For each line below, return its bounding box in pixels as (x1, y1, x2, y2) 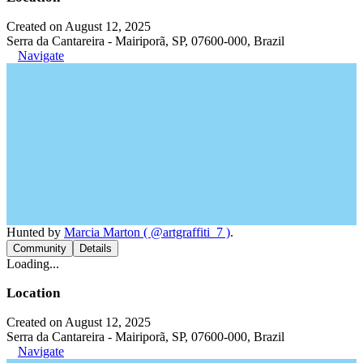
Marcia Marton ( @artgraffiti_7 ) (64, 224, 230, 239)
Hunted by (6, 224, 64, 239)
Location (6, 284, 60, 301)
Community (13, 241, 66, 254)
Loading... (6, 256, 59, 271)
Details (79, 241, 112, 254)
